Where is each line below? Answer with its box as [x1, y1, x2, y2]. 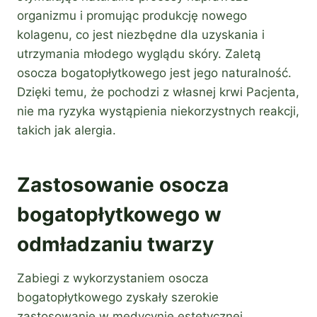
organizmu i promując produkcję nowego [17, 8, 247, 23]
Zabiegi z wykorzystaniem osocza [17, 271, 209, 286]
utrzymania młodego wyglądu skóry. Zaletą [17, 47, 261, 62]
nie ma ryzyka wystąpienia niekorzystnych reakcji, [17, 104, 299, 119]
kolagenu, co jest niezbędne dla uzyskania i [17, 28, 265, 42]
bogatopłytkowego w [17, 202, 221, 227]
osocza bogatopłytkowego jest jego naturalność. [17, 66, 292, 81]
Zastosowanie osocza [17, 173, 229, 197]
